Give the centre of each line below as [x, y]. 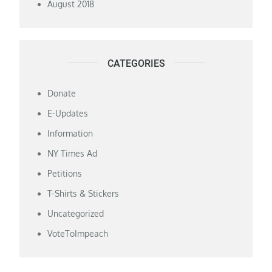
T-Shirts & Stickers [83, 194]
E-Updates [68, 114]
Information [70, 134]
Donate [62, 93]
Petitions [65, 174]
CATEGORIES [136, 64]
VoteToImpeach [78, 234]
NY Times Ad [73, 154]
